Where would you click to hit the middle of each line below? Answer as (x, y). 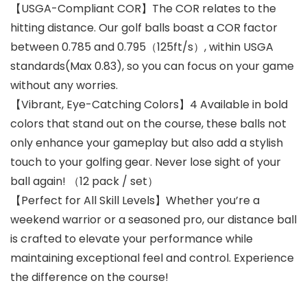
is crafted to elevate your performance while (132, 239)
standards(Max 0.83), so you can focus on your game (152, 66)
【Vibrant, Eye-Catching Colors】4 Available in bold (149, 105)
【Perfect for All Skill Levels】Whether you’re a (135, 201)
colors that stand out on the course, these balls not (148, 124)
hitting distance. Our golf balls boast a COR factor (144, 28)
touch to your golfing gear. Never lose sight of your (146, 162)
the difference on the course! (89, 278)
